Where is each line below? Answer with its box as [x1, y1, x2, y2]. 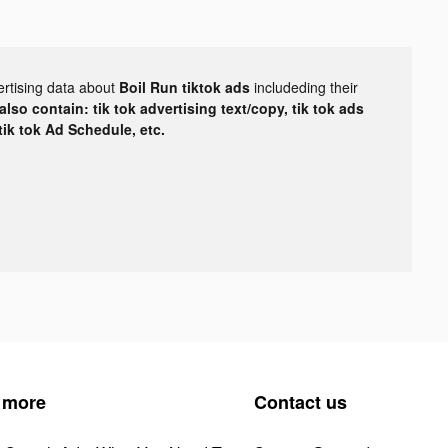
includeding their [254, 76, 358, 97]
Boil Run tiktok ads [119, 76, 254, 97]
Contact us [254, 388, 347, 415]
